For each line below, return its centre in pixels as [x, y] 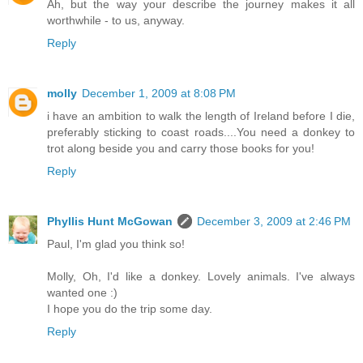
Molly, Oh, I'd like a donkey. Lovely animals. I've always [201, 276]
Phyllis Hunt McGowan [110, 221]
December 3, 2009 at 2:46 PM [274, 221]
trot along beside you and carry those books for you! [181, 148]
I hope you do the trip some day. [130, 308]
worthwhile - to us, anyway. [116, 20]
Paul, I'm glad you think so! [116, 243]
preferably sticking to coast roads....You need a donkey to [201, 132]
